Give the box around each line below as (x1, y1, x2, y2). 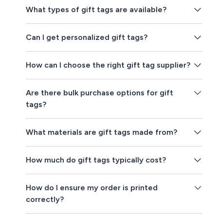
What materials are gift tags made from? (26, 127, 178, 137)
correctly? (26, 195, 64, 204)
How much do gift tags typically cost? (26, 155, 166, 165)
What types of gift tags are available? (26, 5, 167, 15)
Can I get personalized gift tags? (26, 33, 148, 42)
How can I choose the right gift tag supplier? (26, 60, 191, 70)
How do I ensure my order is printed (26, 183, 158, 193)
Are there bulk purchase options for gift (26, 88, 174, 98)
